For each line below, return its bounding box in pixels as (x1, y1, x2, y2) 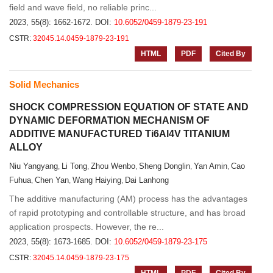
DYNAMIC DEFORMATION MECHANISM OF (9, 115, 210, 126)
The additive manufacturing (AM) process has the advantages (9, 194, 247, 204)
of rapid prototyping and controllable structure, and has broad (9, 208, 246, 218)
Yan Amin (194, 161, 227, 171)
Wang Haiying (73, 175, 121, 185)
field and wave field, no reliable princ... (9, 2, 157, 12)
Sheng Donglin (139, 161, 190, 171)
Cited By (216, 49, 246, 58)
